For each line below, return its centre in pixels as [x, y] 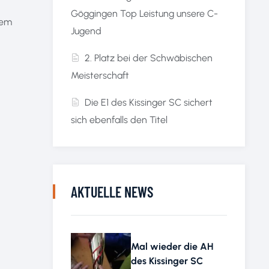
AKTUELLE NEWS [112, 192]
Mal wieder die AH [172, 246]
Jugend [86, 31]
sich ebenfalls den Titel [119, 120]
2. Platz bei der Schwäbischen [149, 58]
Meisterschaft [100, 76]
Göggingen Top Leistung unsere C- [144, 14]
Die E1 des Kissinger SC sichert [149, 103]
